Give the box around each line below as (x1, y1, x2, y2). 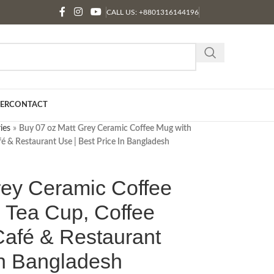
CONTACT (9, 101, 48, 109)
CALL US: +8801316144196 (106, 9, 199, 16)
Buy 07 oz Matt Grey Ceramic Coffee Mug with (18, 124, 191, 133)
